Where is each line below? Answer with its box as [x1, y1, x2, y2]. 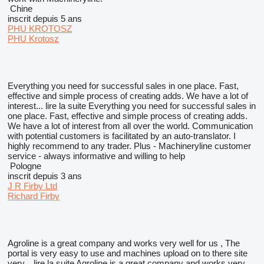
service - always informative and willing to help [8, 151, 185, 161]
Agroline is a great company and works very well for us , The [8, 238, 240, 248]
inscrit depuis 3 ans [8, 171, 82, 181]
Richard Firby [8, 191, 60, 201]
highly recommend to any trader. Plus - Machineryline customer [8, 141, 251, 151]
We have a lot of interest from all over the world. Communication [8, 121, 253, 131]
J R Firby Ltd [8, 181, 57, 191]
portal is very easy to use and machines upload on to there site [8, 248, 247, 258]
